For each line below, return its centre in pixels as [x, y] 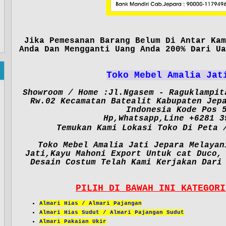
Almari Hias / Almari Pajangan [91, 203]
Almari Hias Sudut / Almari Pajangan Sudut [112, 212]
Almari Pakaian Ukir [73, 221]
